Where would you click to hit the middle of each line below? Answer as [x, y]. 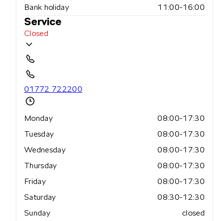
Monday [38, 118]
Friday [35, 182]
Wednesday [45, 150]
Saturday [40, 197]
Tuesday [39, 134]
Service [43, 22]
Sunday [37, 213]
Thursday [41, 166]
